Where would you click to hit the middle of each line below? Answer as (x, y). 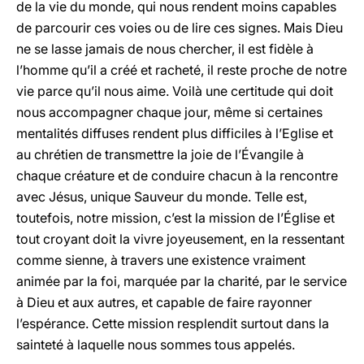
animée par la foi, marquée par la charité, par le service (182, 281)
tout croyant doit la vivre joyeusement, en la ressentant (180, 239)
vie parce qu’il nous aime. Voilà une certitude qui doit (175, 91)
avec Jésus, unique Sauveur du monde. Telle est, (162, 197)
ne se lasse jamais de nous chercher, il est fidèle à (165, 49)
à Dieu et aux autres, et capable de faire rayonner (164, 302)
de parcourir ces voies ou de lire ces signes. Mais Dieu (180, 28)
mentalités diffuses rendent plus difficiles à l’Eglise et (175, 133)
